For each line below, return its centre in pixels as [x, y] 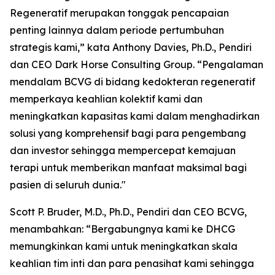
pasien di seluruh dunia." [68, 185]
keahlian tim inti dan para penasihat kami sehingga [132, 263]
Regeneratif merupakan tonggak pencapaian [119, 13]
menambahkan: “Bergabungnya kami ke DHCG [122, 229]
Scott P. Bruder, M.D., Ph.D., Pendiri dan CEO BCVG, [128, 212]
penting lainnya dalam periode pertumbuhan [117, 30]
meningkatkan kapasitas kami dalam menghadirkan [135, 116]
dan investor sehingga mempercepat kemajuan [123, 150]
